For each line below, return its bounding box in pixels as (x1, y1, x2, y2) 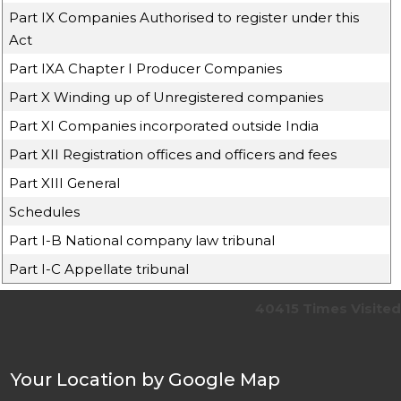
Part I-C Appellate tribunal (9, 260, 190, 277)
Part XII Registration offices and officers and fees (9, 146, 337, 163)
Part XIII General (9, 175, 121, 192)
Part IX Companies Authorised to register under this (9, 9, 360, 26)
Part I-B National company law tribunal (9, 232, 276, 249)
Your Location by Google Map (11, 369, 280, 390)
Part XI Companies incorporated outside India (9, 117, 320, 134)
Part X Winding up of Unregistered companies (9, 89, 324, 106)
